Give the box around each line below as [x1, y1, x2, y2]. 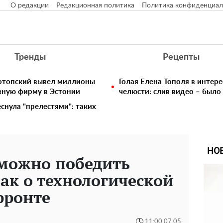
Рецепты [163, 53, 200, 62]
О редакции [10, 2, 49, 9]
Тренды [14, 53, 46, 62]
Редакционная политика [56, 2, 134, 9]
